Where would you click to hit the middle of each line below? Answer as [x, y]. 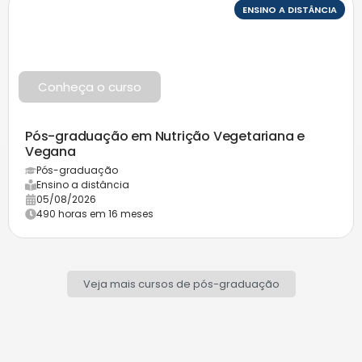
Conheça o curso [90, 86]
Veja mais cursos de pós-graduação [181, 284]
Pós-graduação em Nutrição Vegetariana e [165, 136]
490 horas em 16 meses [95, 213]
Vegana [51, 151]
